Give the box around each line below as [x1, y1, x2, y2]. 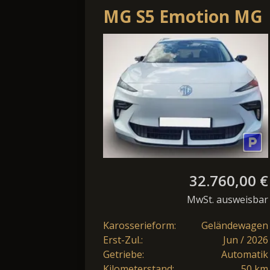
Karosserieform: [103, 218, 176, 232]
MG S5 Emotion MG [103, 5, 263, 28]
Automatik [221, 247, 268, 261]
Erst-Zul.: [103, 233, 143, 246]
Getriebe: [103, 247, 144, 261]
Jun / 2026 [223, 233, 268, 246]
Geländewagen [201, 218, 268, 232]
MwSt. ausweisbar [187, 192, 268, 206]
